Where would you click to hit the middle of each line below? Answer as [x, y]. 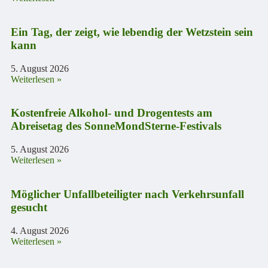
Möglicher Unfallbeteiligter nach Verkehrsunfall [127, 194]
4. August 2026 [40, 230]
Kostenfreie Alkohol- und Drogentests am [112, 113]
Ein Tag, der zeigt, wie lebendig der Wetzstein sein [132, 32]
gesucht [29, 207]
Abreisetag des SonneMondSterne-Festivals [116, 126]
